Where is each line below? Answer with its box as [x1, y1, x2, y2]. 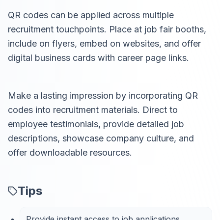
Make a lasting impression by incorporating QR [8, 90, 198, 101]
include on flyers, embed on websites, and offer [8, 38, 201, 49]
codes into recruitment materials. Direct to [8, 105, 178, 115]
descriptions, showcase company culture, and [8, 133, 194, 143]
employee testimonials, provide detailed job [8, 119, 184, 129]
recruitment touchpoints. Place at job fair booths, [8, 24, 206, 34]
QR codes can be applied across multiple [8, 10, 174, 20]
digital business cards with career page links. [8, 53, 189, 63]
